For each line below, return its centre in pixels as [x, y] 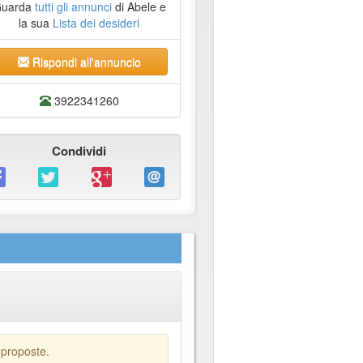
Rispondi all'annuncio [85, 62]
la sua [36, 23]
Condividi [79, 151]
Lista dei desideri [96, 23]
